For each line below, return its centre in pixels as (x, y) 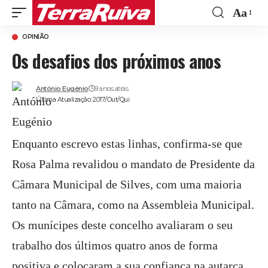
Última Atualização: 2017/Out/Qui (83, 99)
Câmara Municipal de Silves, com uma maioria (127, 184)
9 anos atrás (112, 89)
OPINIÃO (36, 37)
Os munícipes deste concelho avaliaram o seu (122, 225)
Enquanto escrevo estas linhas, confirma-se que (127, 144)
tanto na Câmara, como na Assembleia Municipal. (133, 205)
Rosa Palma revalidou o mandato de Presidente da (133, 164)
